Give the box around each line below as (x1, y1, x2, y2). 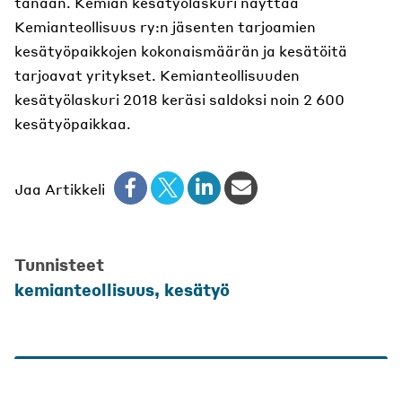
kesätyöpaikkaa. (14, 113, 131, 133)
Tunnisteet (14, 253, 104, 275)
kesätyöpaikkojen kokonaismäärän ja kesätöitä (14, 40, 347, 60)
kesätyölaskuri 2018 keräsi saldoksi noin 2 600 (14, 89, 345, 109)
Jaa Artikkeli (14, 179, 105, 198)
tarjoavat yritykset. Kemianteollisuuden (14, 65, 300, 84)
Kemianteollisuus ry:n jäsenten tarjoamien (14, 16, 316, 36)
